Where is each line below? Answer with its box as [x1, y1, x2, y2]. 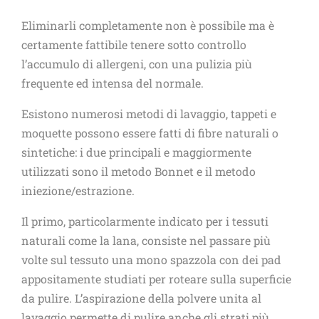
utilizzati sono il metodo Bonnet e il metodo [21, 163, 256, 179]
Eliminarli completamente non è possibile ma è [21, 17, 274, 33]
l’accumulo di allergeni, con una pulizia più [21, 56, 252, 71]
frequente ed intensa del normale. [21, 75, 204, 90]
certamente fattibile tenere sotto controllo [21, 36, 246, 52]
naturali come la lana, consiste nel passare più [21, 232, 271, 248]
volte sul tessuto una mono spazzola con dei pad [21, 251, 281, 267]
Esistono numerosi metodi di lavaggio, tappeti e [21, 105, 276, 121]
